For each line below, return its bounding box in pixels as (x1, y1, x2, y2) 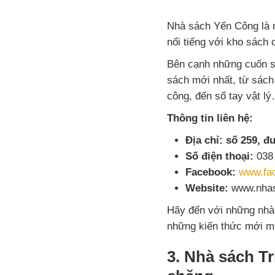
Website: (185, 182, 228, 194)
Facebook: (185, 166, 236, 178)
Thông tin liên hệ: (167, 112, 256, 124)
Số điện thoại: (185, 150, 254, 162)
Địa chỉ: (185, 134, 223, 146)
